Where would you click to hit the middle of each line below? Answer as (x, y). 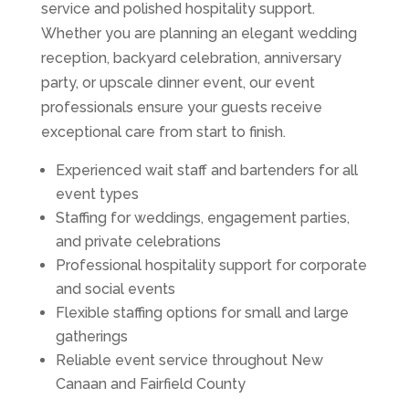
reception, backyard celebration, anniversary (191, 58)
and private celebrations (138, 242)
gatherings (91, 337)
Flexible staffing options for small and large (202, 313)
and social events (115, 289)
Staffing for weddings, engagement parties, (202, 218)
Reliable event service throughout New (189, 361)
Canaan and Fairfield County (150, 384)
